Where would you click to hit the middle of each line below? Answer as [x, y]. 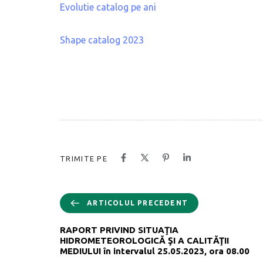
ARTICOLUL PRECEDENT [137, 203]
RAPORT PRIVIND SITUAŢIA [119, 230]
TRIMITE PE [84, 158]
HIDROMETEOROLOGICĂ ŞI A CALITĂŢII [144, 240]
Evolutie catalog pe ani [108, 7]
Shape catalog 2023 [102, 40]
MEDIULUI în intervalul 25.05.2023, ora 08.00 [155, 251]
